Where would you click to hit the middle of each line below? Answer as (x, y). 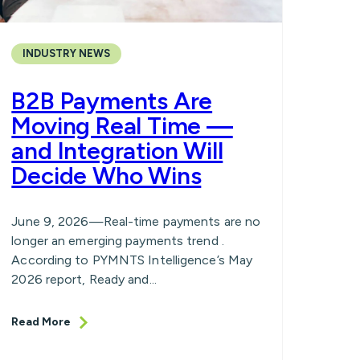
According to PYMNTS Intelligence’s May (132, 260)
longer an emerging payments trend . (118, 241)
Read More (41, 322)
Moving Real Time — (122, 126)
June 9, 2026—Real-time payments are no (136, 222)
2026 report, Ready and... (84, 280)
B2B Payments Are (112, 101)
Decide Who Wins (106, 176)
